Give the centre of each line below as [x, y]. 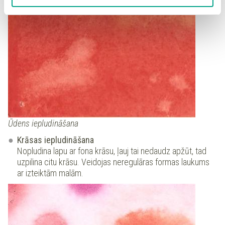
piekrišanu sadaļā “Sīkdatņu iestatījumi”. [83, 7]
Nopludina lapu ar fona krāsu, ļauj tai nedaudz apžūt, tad [112, 151]
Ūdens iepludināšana [43, 124]
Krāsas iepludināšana [55, 140]
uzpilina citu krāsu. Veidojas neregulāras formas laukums [113, 162]
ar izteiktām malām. [50, 173]
